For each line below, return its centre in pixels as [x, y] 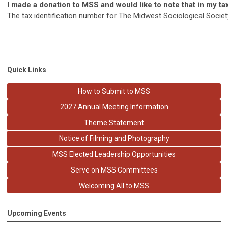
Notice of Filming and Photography [114, 138]
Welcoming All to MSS [114, 186]
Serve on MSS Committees [114, 170]
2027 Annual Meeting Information [114, 107]
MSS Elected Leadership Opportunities [114, 154]
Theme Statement [114, 122]
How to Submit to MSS [114, 91]
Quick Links [27, 69]
